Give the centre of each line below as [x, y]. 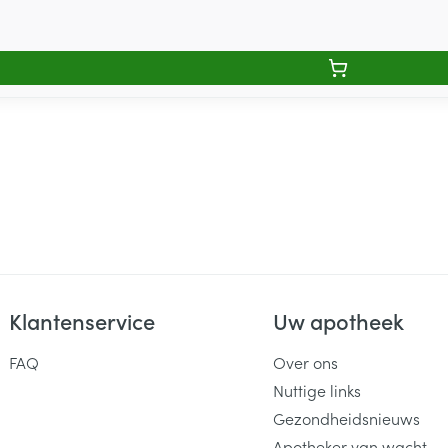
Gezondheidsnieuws [346, 418]
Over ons [305, 362]
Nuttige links [316, 390]
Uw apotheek [338, 320]
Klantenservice [82, 320]
